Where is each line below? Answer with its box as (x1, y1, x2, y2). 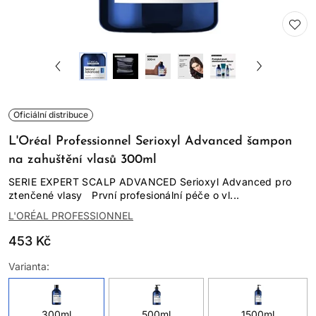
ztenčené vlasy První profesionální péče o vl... (8, 189, 240, 201)
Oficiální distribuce (13, 109, 88, 120)
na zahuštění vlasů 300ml (8, 153, 157, 166)
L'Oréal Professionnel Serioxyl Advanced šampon (8, 135, 292, 148)
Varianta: (8, 260, 49, 272)
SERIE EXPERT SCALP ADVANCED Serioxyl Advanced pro (8, 176, 292, 188)
